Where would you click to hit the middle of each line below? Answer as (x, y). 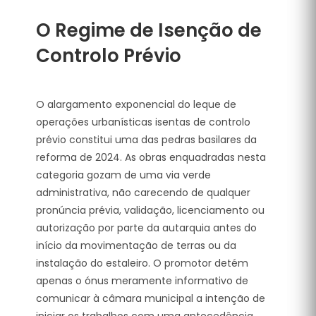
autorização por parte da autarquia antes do (146, 227)
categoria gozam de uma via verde (123, 175)
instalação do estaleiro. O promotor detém (142, 263)
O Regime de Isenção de (149, 30)
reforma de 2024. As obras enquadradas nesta (151, 157)
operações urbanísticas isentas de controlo (143, 122)
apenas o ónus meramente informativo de (142, 280)
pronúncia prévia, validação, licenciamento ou (150, 210)
